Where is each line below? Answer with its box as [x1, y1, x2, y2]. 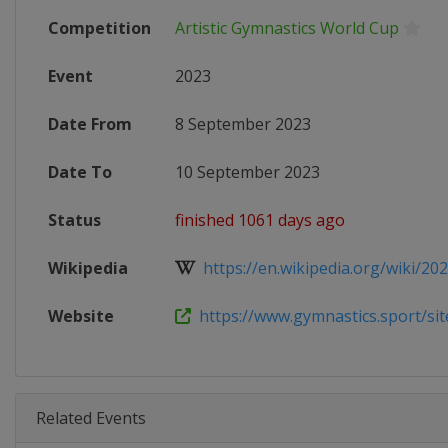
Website [48, 305, 114, 327]
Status [48, 209, 101, 231]
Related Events [36, 407, 146, 429]
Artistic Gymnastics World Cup [175, 17, 399, 39]
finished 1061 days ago [175, 209, 345, 231]
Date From [48, 113, 132, 135]
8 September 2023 [175, 113, 311, 135]
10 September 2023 [175, 161, 320, 183]
